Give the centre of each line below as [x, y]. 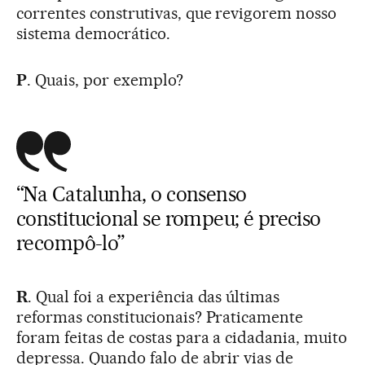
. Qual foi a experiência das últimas [154, 296]
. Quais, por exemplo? [105, 79]
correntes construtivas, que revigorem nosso [177, 13]
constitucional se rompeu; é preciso [169, 218]
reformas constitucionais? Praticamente [160, 317]
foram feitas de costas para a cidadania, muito [182, 337]
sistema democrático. [93, 33]
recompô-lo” [70, 242]
